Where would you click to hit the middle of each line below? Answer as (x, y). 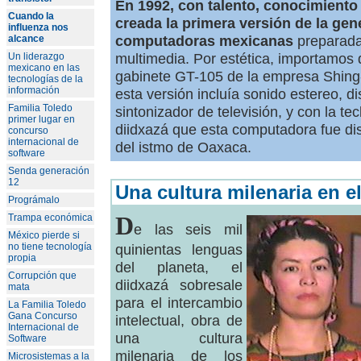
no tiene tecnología (50, 247)
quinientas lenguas (179, 249)
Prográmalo (34, 200)
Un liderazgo (36, 56)
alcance (26, 39)
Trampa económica (50, 218)
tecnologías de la (46, 79)
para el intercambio (179, 303)
